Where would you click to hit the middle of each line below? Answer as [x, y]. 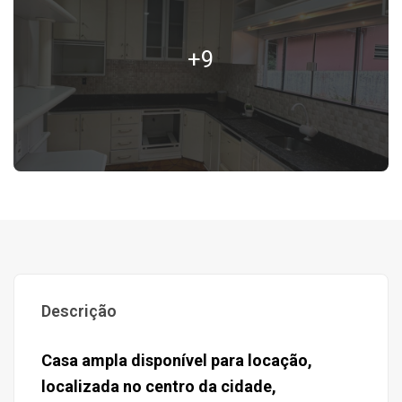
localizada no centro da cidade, [159, 386]
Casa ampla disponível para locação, [177, 360]
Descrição [79, 311]
